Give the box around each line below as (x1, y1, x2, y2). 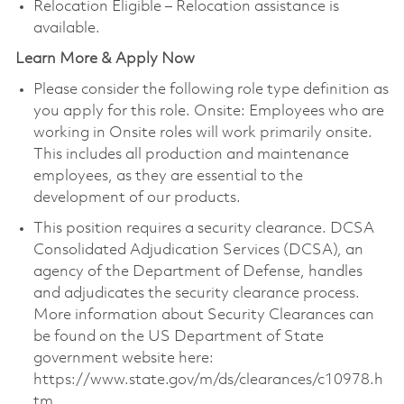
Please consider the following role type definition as (32, 81, 389, 97)
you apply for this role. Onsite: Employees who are (32, 103, 384, 119)
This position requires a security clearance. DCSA (32, 220, 374, 236)
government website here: (32, 350, 214, 366)
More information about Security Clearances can (32, 307, 374, 323)
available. (32, 20, 100, 36)
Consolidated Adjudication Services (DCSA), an (32, 242, 363, 258)
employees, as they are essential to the (32, 168, 303, 184)
